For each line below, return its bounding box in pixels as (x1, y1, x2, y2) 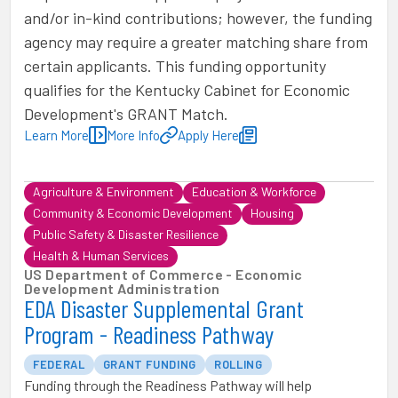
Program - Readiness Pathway (24, 319, 274, 349)
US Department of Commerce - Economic (24, 266, 303, 283)
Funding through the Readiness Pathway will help (24, 377, 312, 394)
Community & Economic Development (33, 205, 233, 220)
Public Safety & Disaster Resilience (33, 227, 219, 242)
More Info (107, 127, 160, 143)
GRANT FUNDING (102, 357, 197, 371)
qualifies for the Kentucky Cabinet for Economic (24, 80, 350, 99)
